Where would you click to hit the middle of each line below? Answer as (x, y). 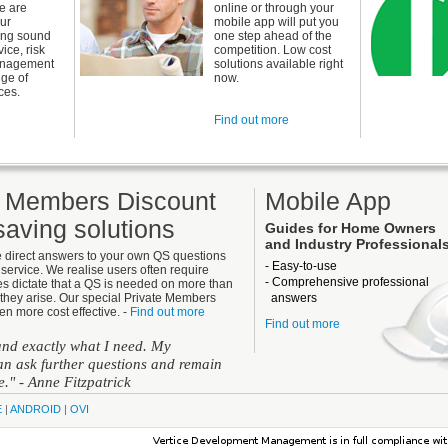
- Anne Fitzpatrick (75, 382)
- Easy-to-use (301, 266)
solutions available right (278, 64)
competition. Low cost (272, 50)
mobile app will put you (276, 22)
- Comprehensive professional (347, 282)
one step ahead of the (273, 36)
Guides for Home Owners (350, 228)
